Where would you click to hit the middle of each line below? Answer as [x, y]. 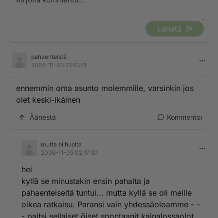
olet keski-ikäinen [48, 100]
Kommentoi [184, 117]
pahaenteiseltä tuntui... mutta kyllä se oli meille [107, 193]
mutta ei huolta [61, 144]
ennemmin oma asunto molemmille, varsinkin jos [105, 88]
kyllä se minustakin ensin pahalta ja [86, 181]
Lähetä [169, 29]
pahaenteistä [49, 57]
